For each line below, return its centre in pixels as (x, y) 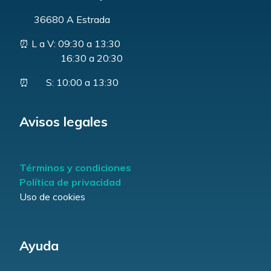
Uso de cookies (52, 197)
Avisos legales (64, 122)
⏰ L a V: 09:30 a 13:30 (71, 44)
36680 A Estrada (65, 20)
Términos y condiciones (75, 168)
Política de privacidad (70, 182)
